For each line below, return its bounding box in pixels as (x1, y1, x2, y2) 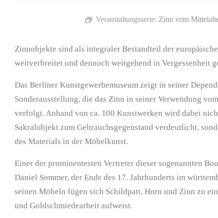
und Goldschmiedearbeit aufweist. (15, 201, 132, 211)
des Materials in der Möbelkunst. (15, 137, 128, 146)
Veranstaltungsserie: (95, 15, 159, 24)
